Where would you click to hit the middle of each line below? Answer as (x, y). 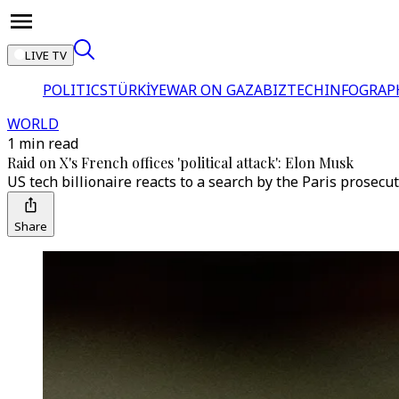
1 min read (43, 143)
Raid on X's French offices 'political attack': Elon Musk (180, 163)
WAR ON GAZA (215, 90)
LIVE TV (46, 55)
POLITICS (75, 90)
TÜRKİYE (137, 90)
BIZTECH (293, 90)
